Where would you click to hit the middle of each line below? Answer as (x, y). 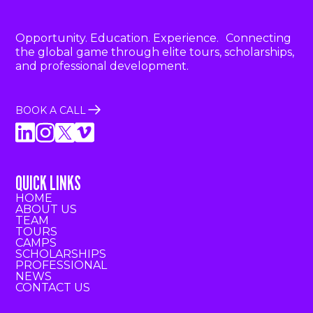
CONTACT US (53, 288)
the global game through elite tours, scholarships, (155, 52)
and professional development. (102, 66)
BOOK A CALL (51, 110)
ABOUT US (46, 210)
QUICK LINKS (49, 183)
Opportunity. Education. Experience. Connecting (154, 38)
